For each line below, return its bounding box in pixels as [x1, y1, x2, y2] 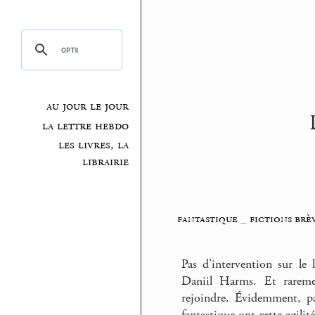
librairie [82, 154, 129, 170]
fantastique [176, 211, 238, 227]
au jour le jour [46, 98, 129, 115]
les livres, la [58, 137, 129, 153]
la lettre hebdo [42, 117, 129, 134]
